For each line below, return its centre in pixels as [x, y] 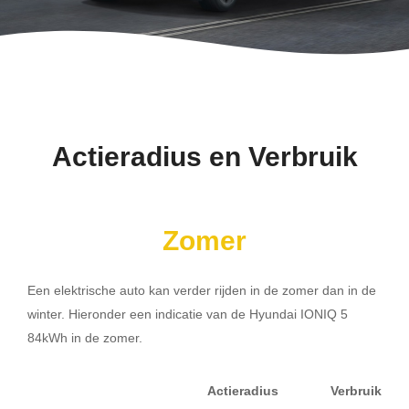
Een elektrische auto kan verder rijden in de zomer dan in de [202, 289]
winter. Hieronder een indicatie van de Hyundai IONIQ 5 [188, 313]
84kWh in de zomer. [85, 337]
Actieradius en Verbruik [204, 157]
